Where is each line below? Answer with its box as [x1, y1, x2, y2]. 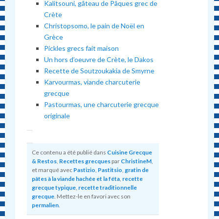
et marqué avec [32, 166, 74, 174]
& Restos [32, 157, 57, 165]
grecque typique [32, 184, 76, 192]
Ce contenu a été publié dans [32, 149, 108, 156]
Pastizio [73, 166, 96, 174]
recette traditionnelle [78, 184, 137, 192]
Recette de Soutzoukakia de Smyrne [44, 66, 156, 75]
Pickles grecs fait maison [44, 44, 119, 52]
